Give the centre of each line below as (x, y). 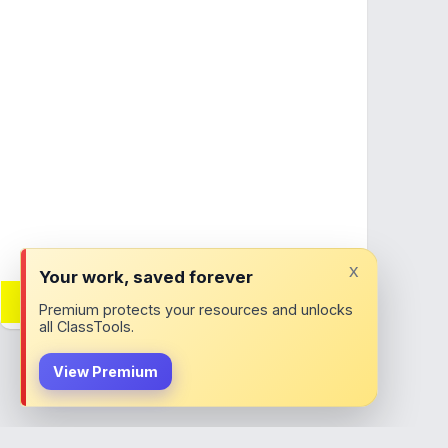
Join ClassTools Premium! (183, 311)
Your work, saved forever (146, 276)
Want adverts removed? (183, 290)
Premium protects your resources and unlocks (196, 309)
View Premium (105, 371)
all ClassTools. (86, 326)
